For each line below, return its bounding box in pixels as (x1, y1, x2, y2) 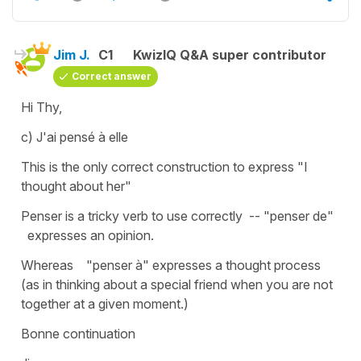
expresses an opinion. (21, 226, 154, 243)
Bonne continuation (21, 325, 135, 342)
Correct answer (72, 69, 151, 82)
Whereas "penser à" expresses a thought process (21, 256, 324, 273)
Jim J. (53, 46, 90, 63)
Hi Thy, (21, 98, 62, 115)
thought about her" (21, 177, 131, 194)
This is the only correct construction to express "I (21, 158, 308, 175)
